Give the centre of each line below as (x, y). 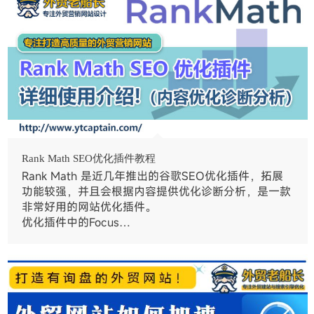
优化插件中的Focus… (76, 223)
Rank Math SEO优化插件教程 (89, 159)
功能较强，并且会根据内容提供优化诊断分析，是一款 (157, 192)
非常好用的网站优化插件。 (89, 207)
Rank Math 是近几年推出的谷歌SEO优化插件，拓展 (153, 176)
